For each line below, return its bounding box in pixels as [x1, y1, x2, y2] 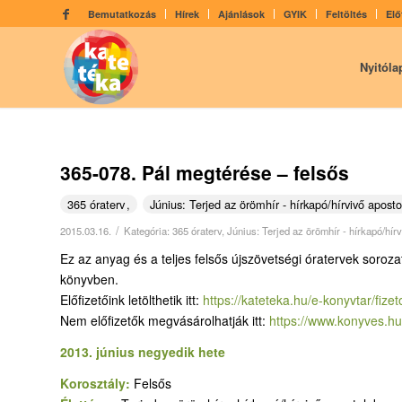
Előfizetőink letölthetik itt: [60, 290, 203, 309]
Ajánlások [218, 7, 265, 21]
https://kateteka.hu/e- [203, 290, 323, 309]
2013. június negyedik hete [60, 342, 225, 361]
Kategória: [124, 223, 172, 238]
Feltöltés [326, 7, 367, 21]
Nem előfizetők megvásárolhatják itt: [60, 310, 269, 329]
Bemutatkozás [88, 7, 156, 21]
